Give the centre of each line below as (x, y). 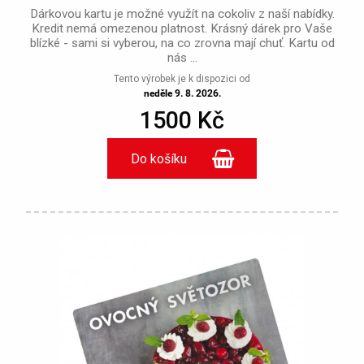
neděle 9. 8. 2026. (182, 94)
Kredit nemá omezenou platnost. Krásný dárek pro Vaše (182, 29)
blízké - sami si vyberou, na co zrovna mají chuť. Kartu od (182, 43)
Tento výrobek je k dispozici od (182, 79)
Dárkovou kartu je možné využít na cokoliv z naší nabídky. (182, 14)
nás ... (182, 58)
